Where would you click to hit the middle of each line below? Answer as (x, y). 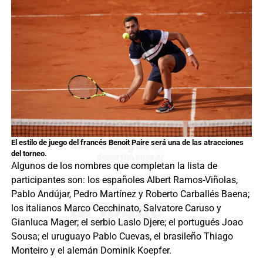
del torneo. (29, 154)
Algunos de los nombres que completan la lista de (114, 166)
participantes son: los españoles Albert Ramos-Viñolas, (124, 180)
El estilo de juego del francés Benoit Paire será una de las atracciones (127, 143)
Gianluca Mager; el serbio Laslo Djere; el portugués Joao (127, 222)
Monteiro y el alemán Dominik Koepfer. (91, 251)
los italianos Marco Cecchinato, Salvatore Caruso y (116, 208)
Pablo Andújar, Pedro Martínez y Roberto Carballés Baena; (130, 194)
